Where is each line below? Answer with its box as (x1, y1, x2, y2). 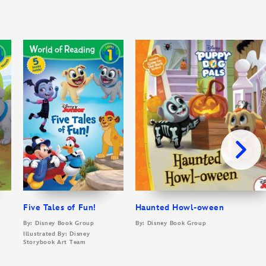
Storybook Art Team (23, 238, 86, 246)
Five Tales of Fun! (23, 202, 96, 213)
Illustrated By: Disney (23, 230, 90, 237)
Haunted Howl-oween (135, 202, 224, 213)
